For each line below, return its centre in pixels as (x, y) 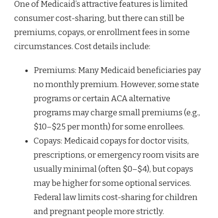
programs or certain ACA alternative (102, 99)
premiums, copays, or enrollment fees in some (102, 33)
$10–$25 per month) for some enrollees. (109, 127)
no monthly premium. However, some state (116, 85)
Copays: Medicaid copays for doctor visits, (111, 141)
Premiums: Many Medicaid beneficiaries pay (117, 71)
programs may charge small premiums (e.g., (117, 113)
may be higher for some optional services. (112, 183)
